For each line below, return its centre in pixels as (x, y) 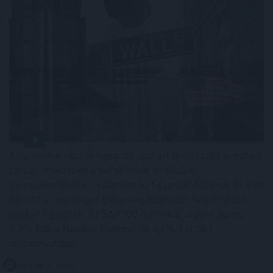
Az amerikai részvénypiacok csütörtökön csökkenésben (135, 155)
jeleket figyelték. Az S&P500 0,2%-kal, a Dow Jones (126, 214)
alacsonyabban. (44, 243)
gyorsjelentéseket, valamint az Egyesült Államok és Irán (136, 185)
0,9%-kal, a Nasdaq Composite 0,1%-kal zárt (111, 229)
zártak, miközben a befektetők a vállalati (102, 170)
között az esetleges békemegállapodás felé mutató (128, 199)
